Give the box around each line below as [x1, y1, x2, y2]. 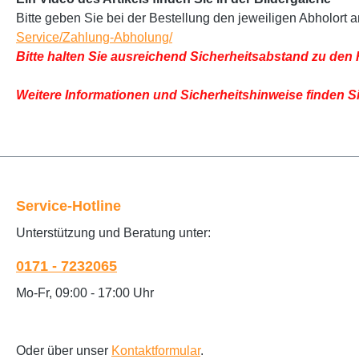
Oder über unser [16, 344, 111, 357]
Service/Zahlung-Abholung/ [16, 30, 172, 44]
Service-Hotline [16, 198, 121, 214]
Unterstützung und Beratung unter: [16, 226, 211, 240]
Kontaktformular [111, 344, 200, 357]
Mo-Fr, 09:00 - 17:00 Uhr [16, 286, 154, 300]
